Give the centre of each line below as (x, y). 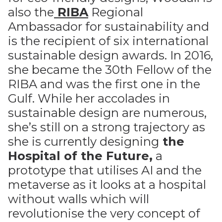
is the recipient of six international (108, 41)
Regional (116, 12)
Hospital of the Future (79, 156)
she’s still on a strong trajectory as (107, 127)
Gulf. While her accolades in (89, 98)
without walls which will (79, 199)
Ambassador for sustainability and (109, 27)
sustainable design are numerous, (107, 113)
